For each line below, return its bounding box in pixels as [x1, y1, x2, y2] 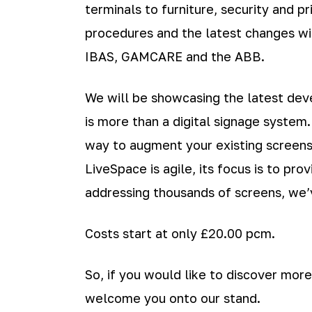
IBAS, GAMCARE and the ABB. [85, 49, 265, 64]
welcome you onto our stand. [85, 290, 260, 306]
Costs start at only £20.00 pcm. [85, 226, 275, 241]
